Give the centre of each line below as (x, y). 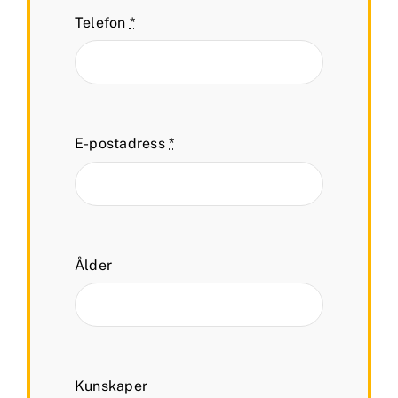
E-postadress (122, 144)
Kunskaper (111, 386)
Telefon (102, 23)
